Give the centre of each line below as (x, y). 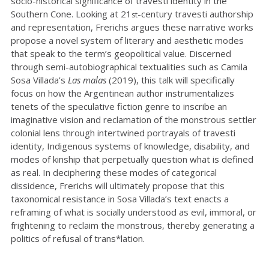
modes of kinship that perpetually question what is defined (132, 159)
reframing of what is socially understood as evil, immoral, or (134, 212)
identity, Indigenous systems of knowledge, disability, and (130, 146)
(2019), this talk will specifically (171, 80)
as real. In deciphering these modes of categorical (114, 172)
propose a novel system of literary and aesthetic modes (127, 40)
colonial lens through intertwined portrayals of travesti (123, 133)
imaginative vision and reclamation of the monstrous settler (134, 119)
